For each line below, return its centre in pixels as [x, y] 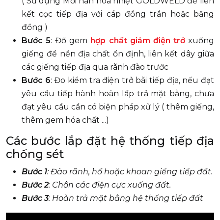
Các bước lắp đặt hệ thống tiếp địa [110, 141]
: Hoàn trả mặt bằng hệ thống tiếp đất [126, 198]
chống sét [35, 154]
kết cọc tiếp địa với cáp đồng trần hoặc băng [118, 14]
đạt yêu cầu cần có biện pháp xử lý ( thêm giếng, [118, 107]
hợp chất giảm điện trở [138, 40]
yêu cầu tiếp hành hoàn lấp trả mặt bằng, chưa [118, 93]
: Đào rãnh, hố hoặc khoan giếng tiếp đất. [130, 171]
